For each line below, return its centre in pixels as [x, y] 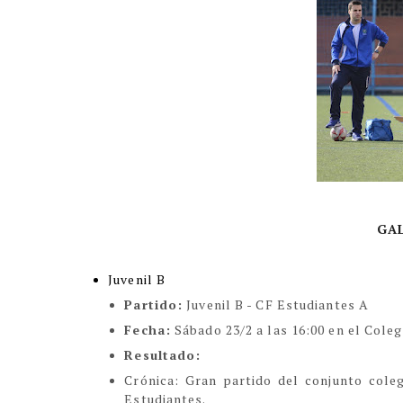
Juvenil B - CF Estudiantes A [276, 304]
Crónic [146, 380]
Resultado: [163, 355]
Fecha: [148, 330]
